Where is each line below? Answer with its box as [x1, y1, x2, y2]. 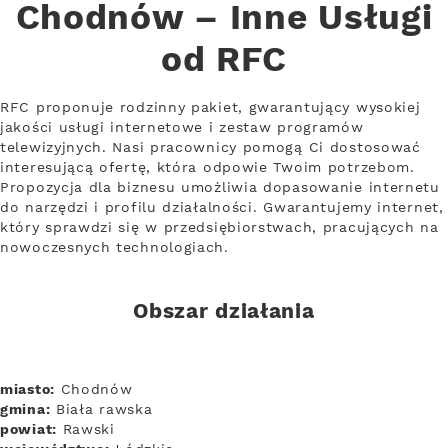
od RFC [160, 38, 288, 84]
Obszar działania [133, 298, 315, 326]
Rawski [56, 420, 115, 439]
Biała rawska [50, 400, 153, 419]
